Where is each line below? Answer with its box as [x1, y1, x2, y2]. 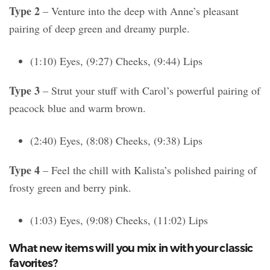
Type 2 [9, 3, 40, 19]
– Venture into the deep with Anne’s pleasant [40, 4, 239, 19]
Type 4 [9, 162, 40, 178]
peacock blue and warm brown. [9, 101, 146, 116]
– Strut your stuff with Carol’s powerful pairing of [40, 83, 260, 98]
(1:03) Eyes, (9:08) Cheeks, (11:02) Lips [30, 213, 208, 228]
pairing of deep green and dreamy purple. [9, 21, 190, 36]
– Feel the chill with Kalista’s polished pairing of [40, 163, 257, 178]
